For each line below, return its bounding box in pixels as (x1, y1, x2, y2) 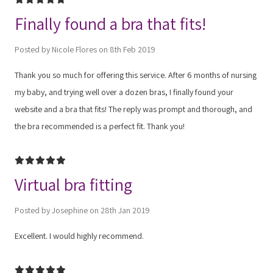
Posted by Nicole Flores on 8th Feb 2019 (15, 43, 155, 55)
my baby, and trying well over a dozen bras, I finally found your (15, 86, 233, 97)
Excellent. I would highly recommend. (15, 230, 144, 241)
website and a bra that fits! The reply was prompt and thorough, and (15, 103, 252, 115)
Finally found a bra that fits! (15, 12, 207, 35)
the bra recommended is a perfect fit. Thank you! (15, 120, 185, 132)
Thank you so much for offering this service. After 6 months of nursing (15, 69, 257, 80)
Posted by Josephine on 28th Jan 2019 (15, 204, 150, 216)
